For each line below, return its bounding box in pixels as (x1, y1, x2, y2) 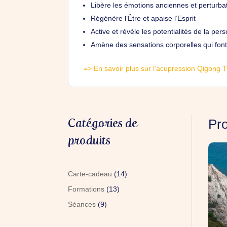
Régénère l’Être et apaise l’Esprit (91, 14, 196, 22)
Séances (68, 200, 96, 208)
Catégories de (68, 116, 138, 130)
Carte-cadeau (68, 169, 112, 178)
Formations (68, 184, 105, 193)
